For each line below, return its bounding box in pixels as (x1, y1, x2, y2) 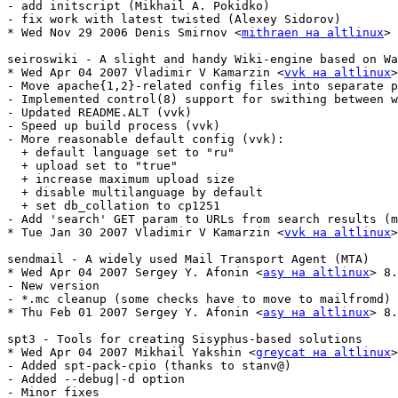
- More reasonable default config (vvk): (7, 132, 284, 147)
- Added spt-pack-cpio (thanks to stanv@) (7, 359, 291, 373)
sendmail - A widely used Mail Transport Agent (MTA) (7, 252, 370, 267)
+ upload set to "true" (7, 159, 178, 173)
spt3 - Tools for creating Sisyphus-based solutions (7, 332, 362, 346)
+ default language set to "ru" (7, 146, 235, 160)
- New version (7, 279, 99, 293)
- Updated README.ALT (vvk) (7, 106, 192, 120)
